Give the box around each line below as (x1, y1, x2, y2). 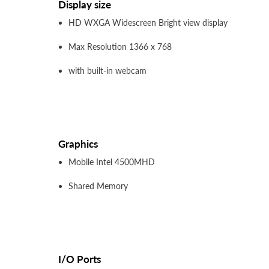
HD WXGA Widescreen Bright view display (68, 17, 228, 28)
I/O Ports (58, 253, 101, 266)
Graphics (58, 138, 98, 151)
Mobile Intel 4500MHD (68, 157, 155, 168)
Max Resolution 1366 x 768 (68, 41, 172, 52)
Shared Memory (68, 181, 128, 192)
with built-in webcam (68, 65, 147, 76)
